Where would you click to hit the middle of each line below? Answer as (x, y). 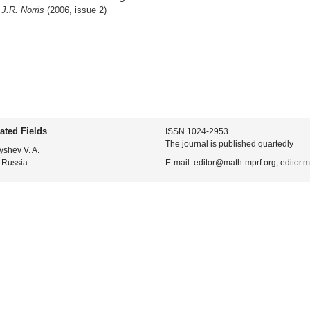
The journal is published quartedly (229, 144)
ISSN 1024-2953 (197, 131)
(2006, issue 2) (76, 10)
